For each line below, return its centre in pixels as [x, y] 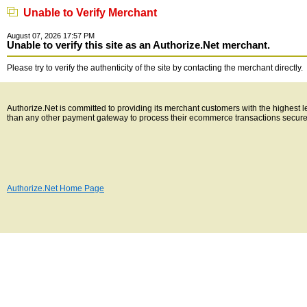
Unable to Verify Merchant [87, 13]
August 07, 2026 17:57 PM [51, 36]
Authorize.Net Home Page [56, 188]
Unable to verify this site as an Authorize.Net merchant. [138, 45]
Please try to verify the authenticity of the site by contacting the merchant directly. [155, 68]
